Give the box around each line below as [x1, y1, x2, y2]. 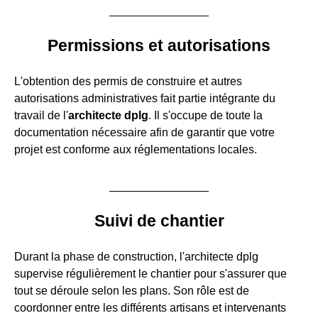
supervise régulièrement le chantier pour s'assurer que [14, 267, 287, 280]
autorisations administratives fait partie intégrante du [14, 92, 275, 104]
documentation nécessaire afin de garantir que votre [14, 126, 275, 138]
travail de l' [14, 109, 68, 121]
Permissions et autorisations [48, 35, 270, 55]
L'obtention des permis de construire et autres [14, 75, 242, 87]
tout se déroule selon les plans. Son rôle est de [14, 284, 249, 297]
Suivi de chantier [94, 211, 224, 230]
